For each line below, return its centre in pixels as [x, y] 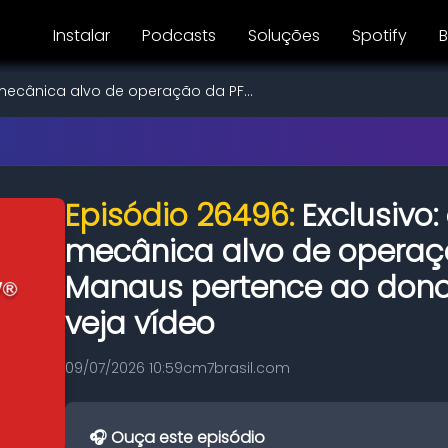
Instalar [81, 35]
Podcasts [179, 35]
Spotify [379, 35]
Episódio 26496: [183, 216]
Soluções [284, 35]
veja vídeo [140, 324]
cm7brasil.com [236, 368]
